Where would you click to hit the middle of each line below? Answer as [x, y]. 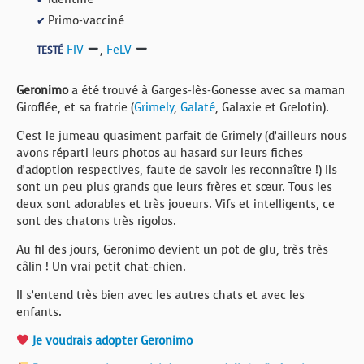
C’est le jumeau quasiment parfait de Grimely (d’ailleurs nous [182, 136]
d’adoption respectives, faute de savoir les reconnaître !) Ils [177, 170]
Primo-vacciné [84, 20]
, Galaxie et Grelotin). [272, 107]
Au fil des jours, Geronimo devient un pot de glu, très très [172, 249]
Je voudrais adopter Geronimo [111, 340]
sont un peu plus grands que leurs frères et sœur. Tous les [174, 187]
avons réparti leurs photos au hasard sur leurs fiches [160, 153]
